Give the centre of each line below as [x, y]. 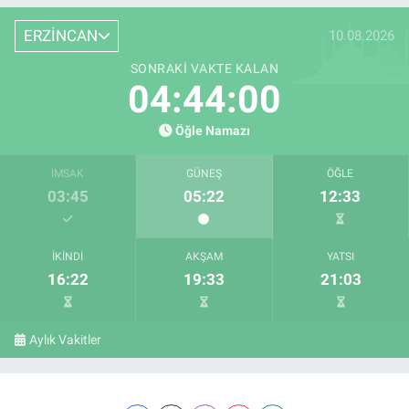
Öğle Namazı [213, 131]
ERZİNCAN [60, 35]
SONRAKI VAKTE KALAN [204, 69]
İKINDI [68, 257]
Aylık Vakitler [66, 340]
